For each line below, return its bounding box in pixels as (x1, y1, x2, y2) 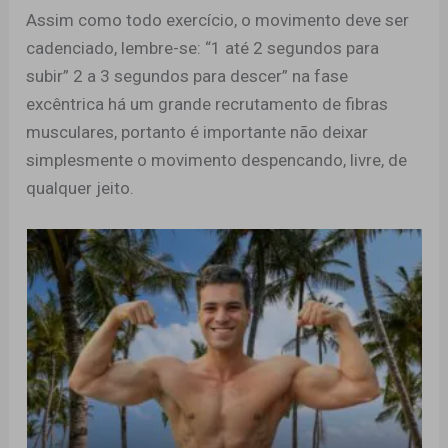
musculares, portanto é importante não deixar (26, 122, 369, 143)
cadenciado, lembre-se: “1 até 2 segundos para (26, 38, 380, 59)
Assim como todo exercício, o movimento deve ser (26, 10, 410, 31)
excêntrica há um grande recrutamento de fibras (26, 94, 389, 115)
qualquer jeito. (26, 178, 135, 199)
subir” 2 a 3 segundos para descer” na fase (26, 66, 349, 87)
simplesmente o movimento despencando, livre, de (26, 150, 408, 171)
